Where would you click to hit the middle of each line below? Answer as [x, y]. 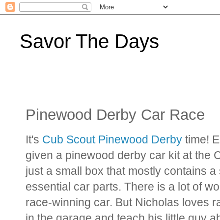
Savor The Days [89, 41]
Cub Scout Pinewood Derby [114, 139]
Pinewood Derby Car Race [115, 114]
